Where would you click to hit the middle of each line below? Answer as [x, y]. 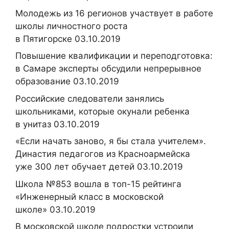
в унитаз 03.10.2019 [58, 124]
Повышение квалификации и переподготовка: [114, 56]
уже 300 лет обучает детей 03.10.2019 [99, 167]
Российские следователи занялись [90, 98]
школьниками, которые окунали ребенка [102, 111]
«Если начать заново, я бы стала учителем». [111, 141]
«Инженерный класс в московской [89, 197]
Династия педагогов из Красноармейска [103, 154]
